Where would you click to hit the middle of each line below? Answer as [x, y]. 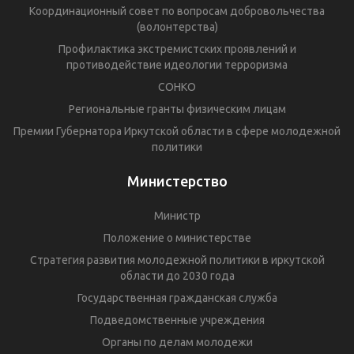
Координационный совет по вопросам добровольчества [177, 11]
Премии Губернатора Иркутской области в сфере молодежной [177, 131]
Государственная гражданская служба [177, 298]
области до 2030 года [177, 275]
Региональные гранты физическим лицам [177, 109]
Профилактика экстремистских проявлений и [177, 49]
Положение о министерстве [177, 237]
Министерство [177, 181]
